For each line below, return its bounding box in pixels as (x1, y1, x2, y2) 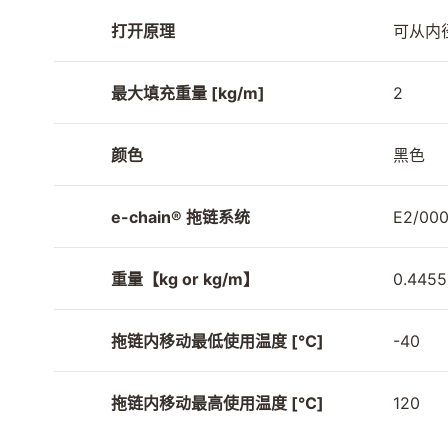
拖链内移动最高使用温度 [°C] (111, 392, 324, 413)
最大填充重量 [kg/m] (111, 82, 265, 103)
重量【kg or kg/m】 (111, 268, 259, 289)
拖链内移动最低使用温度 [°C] (111, 330, 324, 351)
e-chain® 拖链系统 (111, 206, 250, 227)
